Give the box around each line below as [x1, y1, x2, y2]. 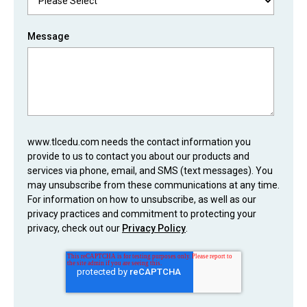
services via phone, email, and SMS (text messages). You [27, 165, 273, 177]
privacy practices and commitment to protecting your [27, 208, 256, 220]
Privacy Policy [122, 223, 186, 234]
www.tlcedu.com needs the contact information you [27, 136, 251, 148]
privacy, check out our [27, 223, 122, 234]
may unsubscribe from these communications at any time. [27, 180, 280, 191]
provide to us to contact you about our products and [27, 151, 249, 162]
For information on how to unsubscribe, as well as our [27, 194, 256, 206]
